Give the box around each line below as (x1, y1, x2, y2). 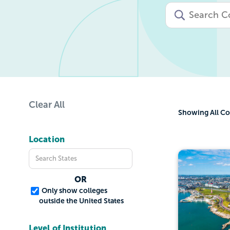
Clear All (29, 99, 65, 110)
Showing (178, 108, 209, 117)
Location (29, 134, 65, 144)
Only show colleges (42, 186, 107, 195)
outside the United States (39, 196, 124, 205)
